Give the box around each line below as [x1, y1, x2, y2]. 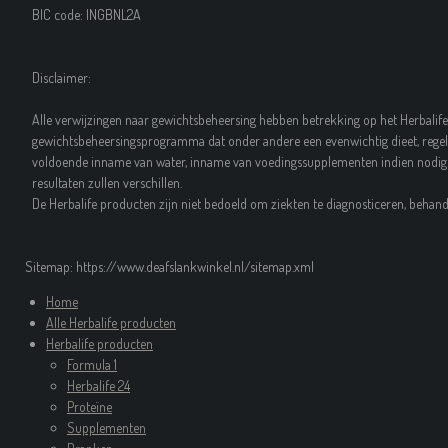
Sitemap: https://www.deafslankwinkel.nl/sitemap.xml [25, 258, 314, 275]
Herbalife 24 [67, 377, 130, 394]
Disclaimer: [32, 69, 91, 86]
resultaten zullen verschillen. [32, 174, 182, 191]
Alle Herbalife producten [46, 314, 176, 331]
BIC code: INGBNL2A [32, 6, 141, 23]
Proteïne [67, 398, 112, 415]
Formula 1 [67, 356, 117, 373]
